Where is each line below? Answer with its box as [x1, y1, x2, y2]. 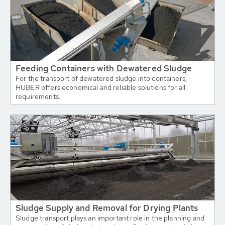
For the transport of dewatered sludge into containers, [16, 74, 187, 83]
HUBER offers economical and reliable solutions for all [16, 83, 186, 92]
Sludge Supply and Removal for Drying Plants [16, 202, 198, 213]
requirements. [16, 92, 60, 101]
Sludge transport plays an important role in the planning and [16, 213, 204, 222]
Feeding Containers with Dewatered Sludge [16, 63, 192, 74]
